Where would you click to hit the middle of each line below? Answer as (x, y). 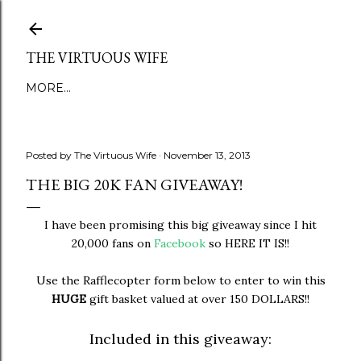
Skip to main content (180, 20)
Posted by (50, 155)
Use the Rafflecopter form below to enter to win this (180, 280)
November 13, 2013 (207, 155)
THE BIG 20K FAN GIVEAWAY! (134, 185)
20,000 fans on (113, 243)
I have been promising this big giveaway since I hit (180, 225)
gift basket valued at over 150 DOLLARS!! (198, 299)
